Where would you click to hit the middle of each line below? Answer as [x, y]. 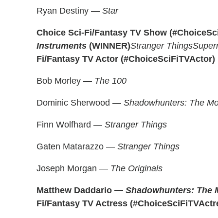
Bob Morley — [65, 81]
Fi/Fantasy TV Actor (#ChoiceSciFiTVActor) [126, 59]
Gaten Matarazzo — [77, 146]
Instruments [62, 46]
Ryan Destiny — [69, 11]
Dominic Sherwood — [80, 103]
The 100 [110, 81]
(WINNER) [109, 46]
